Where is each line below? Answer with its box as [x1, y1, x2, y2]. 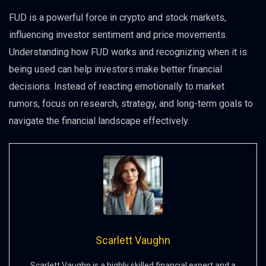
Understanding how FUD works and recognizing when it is [9, 46, 247, 58]
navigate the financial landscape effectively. [9, 115, 189, 126]
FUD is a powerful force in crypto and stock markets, [9, 11, 226, 23]
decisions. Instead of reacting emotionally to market [9, 80, 224, 92]
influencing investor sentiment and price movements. [9, 28, 227, 40]
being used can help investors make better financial [9, 63, 222, 75]
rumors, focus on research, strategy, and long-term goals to [9, 97, 253, 109]
